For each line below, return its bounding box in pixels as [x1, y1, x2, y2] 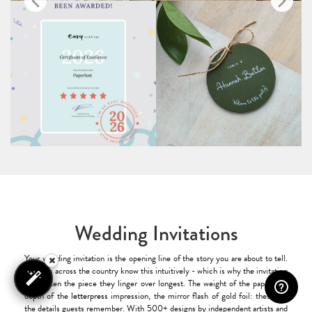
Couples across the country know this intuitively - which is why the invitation [24, 263, 288, 278]
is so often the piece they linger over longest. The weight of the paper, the [24, 276, 288, 290]
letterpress [71, 288, 108, 303]
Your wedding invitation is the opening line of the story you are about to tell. [24, 251, 288, 265]
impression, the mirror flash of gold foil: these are [108, 288, 288, 303]
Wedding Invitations [74, 217, 238, 249]
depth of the [24, 288, 71, 303]
